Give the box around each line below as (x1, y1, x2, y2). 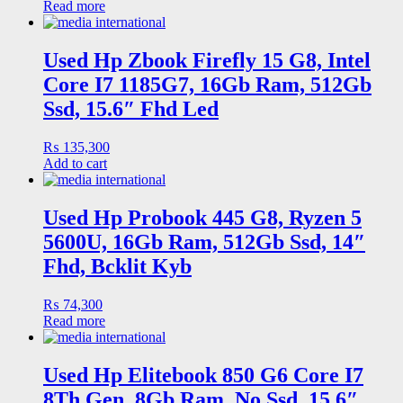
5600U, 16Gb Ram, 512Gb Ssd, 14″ (43, 230, 365, 255)
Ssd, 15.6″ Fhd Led (43, 97, 219, 121)
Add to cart (43, 156, 107, 172)
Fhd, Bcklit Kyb (43, 255, 192, 279)
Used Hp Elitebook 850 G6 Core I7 (43, 363, 363, 387)
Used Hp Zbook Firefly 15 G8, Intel (43, 49, 371, 73)
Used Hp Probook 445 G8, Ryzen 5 (43, 206, 362, 230)
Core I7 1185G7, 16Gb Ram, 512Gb (43, 73, 372, 97)
